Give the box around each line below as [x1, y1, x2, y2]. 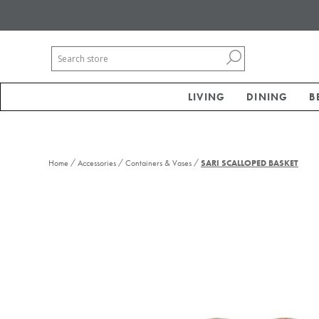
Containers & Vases [125, 157, 192, 169]
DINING [246, 90, 288, 103]
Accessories [78, 157, 116, 169]
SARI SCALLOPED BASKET [201, 157, 298, 169]
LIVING [188, 90, 226, 103]
